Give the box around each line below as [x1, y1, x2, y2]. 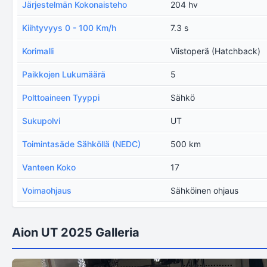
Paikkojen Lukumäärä [22, 69, 105, 79]
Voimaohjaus [22, 185, 72, 195]
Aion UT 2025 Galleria [12, 225, 139, 240]
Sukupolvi [22, 116, 60, 126]
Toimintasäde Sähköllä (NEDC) [22, 139, 141, 149]
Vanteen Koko [22, 162, 76, 172]
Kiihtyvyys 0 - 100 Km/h [22, 23, 116, 33]
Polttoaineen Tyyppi [22, 92, 100, 103]
